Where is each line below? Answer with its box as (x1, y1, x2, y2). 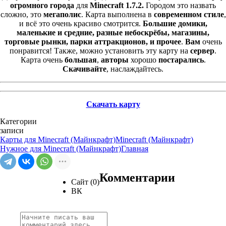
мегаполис (43, 10, 81, 19)
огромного (10, 1, 48, 10)
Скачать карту (86, 100, 140, 109)
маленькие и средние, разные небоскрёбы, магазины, (17, 28, 209, 37)
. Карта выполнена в (81, 10, 154, 19)
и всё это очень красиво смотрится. (19, 19, 141, 28)
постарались (158, 55, 204, 65)
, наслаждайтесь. (106, 65, 163, 74)
